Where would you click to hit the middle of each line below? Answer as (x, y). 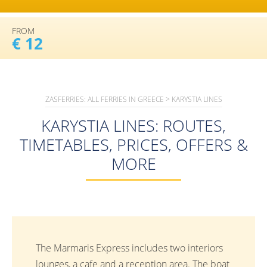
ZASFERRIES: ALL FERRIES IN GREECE (104, 99)
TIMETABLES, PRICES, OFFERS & (133, 145)
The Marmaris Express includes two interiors (129, 248)
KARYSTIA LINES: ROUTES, (133, 125)
